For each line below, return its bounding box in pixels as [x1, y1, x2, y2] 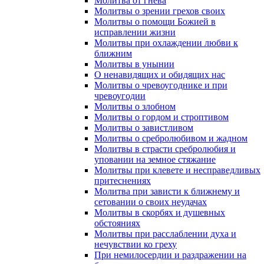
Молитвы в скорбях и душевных [94, 207, 225, 217]
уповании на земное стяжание [94, 154, 216, 164]
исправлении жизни [94, 27, 176, 37]
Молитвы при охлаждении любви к [94, 38, 238, 48]
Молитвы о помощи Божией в [94, 16, 216, 27]
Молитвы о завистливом [94, 123, 193, 133]
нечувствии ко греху [94, 239, 177, 249]
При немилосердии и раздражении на [94, 250, 246, 260]
